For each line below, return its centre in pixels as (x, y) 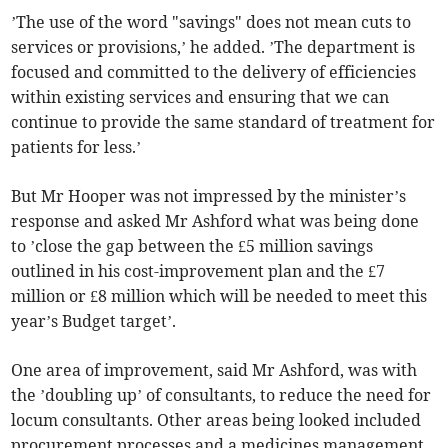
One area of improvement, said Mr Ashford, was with (214, 370)
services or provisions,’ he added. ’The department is (213, 47)
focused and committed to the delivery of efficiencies (214, 72)
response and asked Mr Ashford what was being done (215, 221)
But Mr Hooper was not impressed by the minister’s (209, 196)
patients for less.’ (76, 147)
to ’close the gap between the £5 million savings (192, 246)
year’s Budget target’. (94, 321)
